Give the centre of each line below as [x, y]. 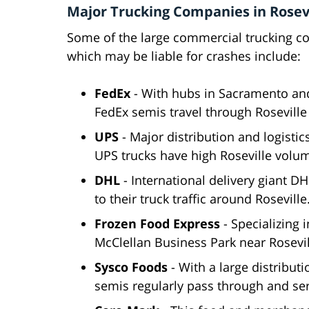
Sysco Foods [131, 267]
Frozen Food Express [157, 224]
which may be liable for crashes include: [184, 56]
